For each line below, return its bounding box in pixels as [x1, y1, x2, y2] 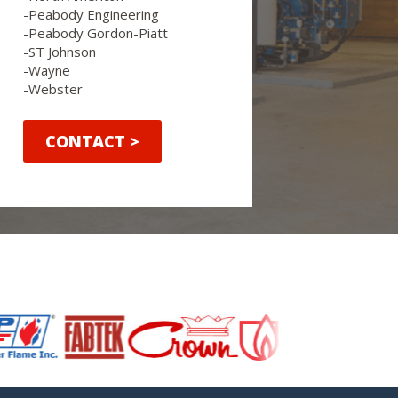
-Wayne [23, 61, 70, 79]
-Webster [23, 80, 83, 98]
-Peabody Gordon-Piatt [23, 24, 168, 42]
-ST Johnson [23, 43, 96, 60]
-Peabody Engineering [23, 5, 159, 23]
